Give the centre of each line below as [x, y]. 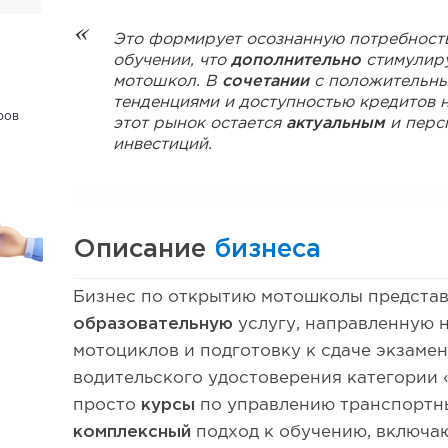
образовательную [153, 324]
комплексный [132, 432]
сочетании [266, 81]
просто [107, 405]
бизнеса [268, 249]
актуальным [336, 123]
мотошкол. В [168, 81]
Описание [144, 249]
